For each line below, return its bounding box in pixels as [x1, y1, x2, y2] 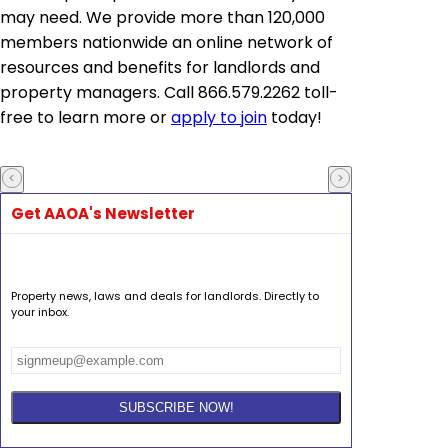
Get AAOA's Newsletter [11, 203, 195, 225]
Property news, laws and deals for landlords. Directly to [11, 287, 319, 304]
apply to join [171, 106, 267, 130]
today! [267, 106, 322, 130]
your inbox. [11, 303, 69, 320]
